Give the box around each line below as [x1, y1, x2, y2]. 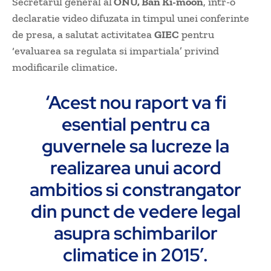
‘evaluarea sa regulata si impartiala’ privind [12, 44, 219, 58]
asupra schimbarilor [53, 221, 218, 246]
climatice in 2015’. [63, 243, 208, 267]
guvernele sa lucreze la [42, 134, 229, 158]
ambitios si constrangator [30, 177, 241, 202]
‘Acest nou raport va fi [45, 90, 226, 115]
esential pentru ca [61, 112, 210, 137]
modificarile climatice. [12, 60, 117, 74]
